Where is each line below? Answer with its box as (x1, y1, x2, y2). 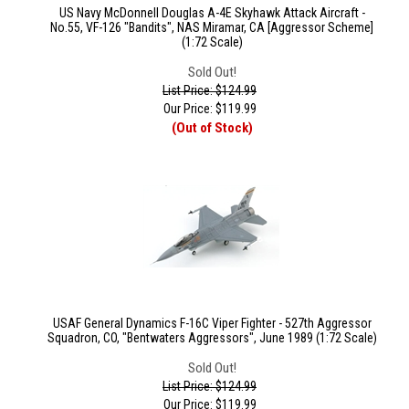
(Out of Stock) (171, 120, 253, 136)
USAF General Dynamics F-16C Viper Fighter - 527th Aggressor (52, 316, 372, 330)
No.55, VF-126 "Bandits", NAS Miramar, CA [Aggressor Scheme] (50, 20, 373, 35)
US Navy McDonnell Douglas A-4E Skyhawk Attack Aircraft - (58, 5, 365, 20)
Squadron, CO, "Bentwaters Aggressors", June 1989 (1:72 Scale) (47, 330, 377, 345)
